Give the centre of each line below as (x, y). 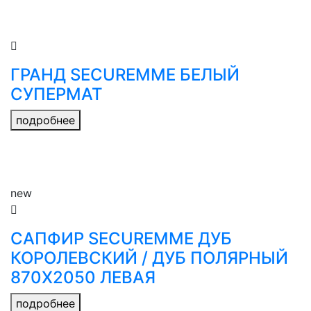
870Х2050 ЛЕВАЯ (83, 277)
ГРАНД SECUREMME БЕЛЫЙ (125, 75)
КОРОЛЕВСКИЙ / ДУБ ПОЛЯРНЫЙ (149, 258)
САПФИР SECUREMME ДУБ (121, 238)
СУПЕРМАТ (57, 94)
